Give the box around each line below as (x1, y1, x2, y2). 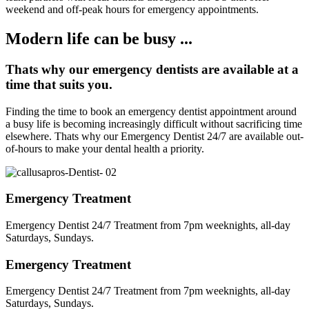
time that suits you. (6, 77, 112, 92)
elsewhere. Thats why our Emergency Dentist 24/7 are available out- (6, 130, 303, 142)
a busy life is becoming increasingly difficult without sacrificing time (6, 117, 302, 130)
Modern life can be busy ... (6, 29, 192, 48)
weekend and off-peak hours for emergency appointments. (6, 3, 259, 16)
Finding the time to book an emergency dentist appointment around (6, 105, 297, 117)
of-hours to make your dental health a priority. (6, 142, 204, 154)
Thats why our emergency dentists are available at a (6, 61, 299, 77)
